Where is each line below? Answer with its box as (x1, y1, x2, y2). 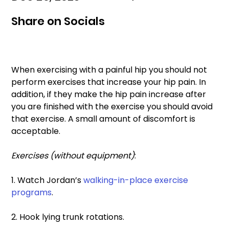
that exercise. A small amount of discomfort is (11, 112, 198, 125)
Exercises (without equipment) (11, 149, 135, 162)
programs (11, 186, 52, 198)
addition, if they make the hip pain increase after (11, 88, 209, 100)
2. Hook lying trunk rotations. (11, 211, 129, 223)
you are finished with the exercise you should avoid (11, 100, 215, 112)
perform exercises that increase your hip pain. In (11, 76, 209, 88)
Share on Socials (11, 13, 105, 30)
